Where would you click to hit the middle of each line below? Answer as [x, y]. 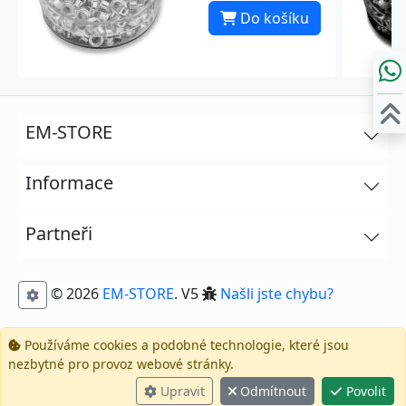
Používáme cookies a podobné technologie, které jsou [185, 345]
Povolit [364, 391]
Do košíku [273, 19]
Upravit [181, 391]
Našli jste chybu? [277, 293]
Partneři [59, 233]
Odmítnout [271, 391]
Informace [69, 183]
